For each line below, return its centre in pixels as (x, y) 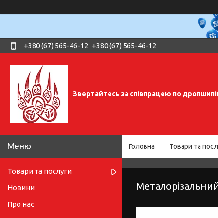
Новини (21, 188)
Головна (142, 147)
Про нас (21, 204)
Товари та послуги (39, 171)
